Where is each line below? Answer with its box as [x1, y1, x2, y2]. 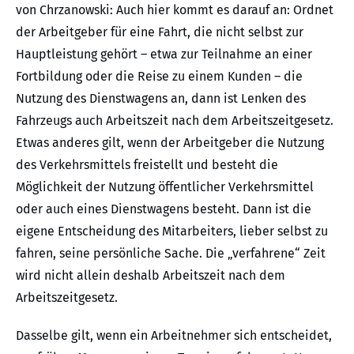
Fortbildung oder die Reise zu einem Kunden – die [16, 69, 303, 84]
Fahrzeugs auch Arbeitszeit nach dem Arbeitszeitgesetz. [16, 113, 333, 128]
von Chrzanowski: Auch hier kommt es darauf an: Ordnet [16, 2, 333, 17]
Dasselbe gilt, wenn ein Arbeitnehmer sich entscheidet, [16, 328, 332, 343]
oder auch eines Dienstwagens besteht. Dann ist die [16, 201, 311, 217]
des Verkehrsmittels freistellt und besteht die [16, 157, 278, 172]
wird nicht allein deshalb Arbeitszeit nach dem [16, 268, 285, 283]
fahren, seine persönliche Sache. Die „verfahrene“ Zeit [16, 246, 326, 261]
